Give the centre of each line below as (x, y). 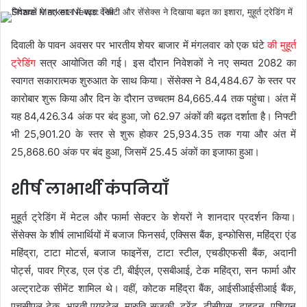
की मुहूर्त (282, 45)
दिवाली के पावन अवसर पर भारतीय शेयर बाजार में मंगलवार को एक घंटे (139, 45)
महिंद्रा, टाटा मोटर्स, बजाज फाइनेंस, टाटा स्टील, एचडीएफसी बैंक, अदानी (153, 252)
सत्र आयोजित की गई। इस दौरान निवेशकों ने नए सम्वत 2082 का (166, 63)
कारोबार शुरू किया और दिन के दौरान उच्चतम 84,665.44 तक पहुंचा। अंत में (153, 98)
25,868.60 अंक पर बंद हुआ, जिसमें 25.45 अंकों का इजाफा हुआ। (135, 152)
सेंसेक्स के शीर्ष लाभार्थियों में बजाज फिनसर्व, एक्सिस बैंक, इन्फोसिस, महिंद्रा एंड (153, 234)
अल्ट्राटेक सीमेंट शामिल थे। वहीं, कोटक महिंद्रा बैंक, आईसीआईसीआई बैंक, (153, 288)
